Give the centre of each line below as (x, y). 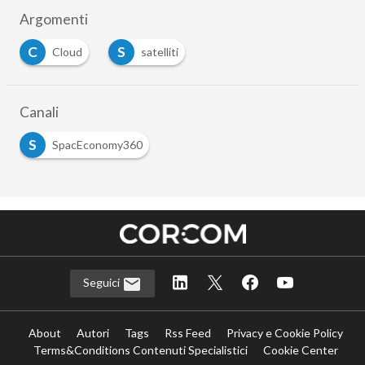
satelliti (159, 52)
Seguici (102, 283)
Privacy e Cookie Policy (285, 332)
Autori (93, 332)
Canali (39, 112)
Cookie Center (301, 350)
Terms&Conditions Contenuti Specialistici (141, 350)
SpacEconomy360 (97, 145)
